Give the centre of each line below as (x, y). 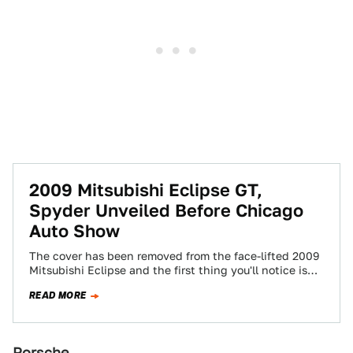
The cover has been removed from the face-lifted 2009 (174, 256)
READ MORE (58, 295)
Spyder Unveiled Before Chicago (166, 210)
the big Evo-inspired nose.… (104, 284)
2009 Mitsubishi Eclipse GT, (146, 190)
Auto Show (74, 231)
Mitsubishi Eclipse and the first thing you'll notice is (168, 270)
